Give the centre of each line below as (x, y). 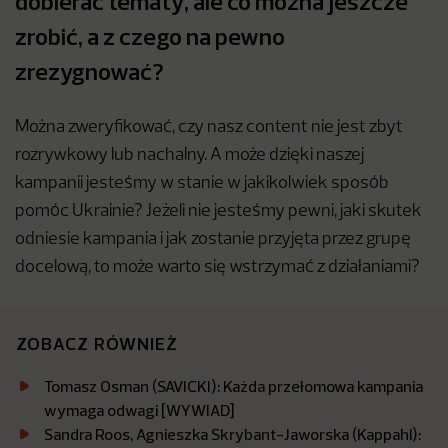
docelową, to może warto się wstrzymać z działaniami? (217, 268)
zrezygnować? (89, 71)
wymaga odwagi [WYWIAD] (139, 410)
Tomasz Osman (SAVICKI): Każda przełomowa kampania (233, 386)
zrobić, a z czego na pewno (150, 36)
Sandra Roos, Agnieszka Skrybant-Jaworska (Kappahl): (232, 434)
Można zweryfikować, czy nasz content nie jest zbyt (209, 128)
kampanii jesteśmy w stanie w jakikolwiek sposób (202, 184)
